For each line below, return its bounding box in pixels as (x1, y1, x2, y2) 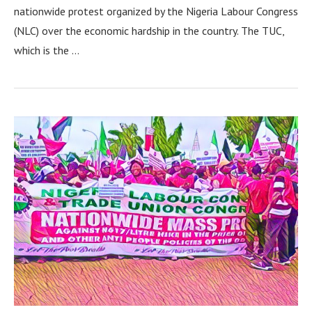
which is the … (14, 42, 79, 57)
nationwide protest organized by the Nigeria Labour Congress (14, 3, 298, 18)
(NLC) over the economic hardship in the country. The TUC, (14, 23, 284, 38)
